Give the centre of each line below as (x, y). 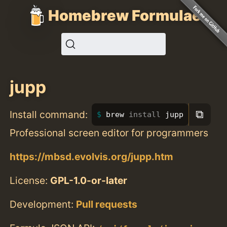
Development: (43, 204)
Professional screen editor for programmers (109, 133)
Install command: (49, 114)
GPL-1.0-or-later (89, 180)
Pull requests (107, 204)
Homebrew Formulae (125, 15)
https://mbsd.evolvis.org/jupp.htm (92, 156)
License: (30, 180)
